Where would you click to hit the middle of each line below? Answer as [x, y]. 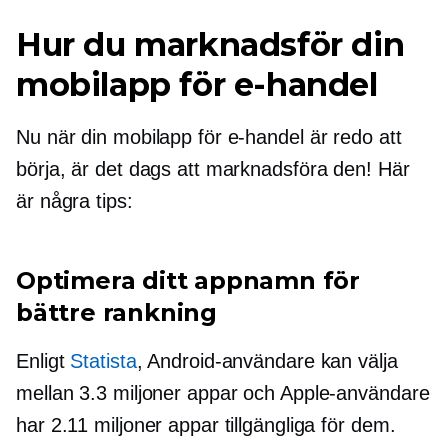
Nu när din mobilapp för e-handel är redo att [209, 137]
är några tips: [74, 201]
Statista [103, 361]
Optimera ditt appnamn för [188, 281]
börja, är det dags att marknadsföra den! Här [213, 169]
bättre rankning [117, 313]
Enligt [43, 361]
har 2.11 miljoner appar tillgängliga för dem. [206, 425]
